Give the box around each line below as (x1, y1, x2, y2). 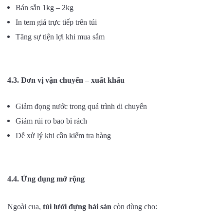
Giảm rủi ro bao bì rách (16, 116, 87, 125)
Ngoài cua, (7, 202, 43, 211)
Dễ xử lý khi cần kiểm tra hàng (16, 131, 111, 140)
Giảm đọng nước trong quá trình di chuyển (16, 102, 147, 110)
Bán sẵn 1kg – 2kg (16, 3, 73, 12)
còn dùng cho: (111, 202, 157, 211)
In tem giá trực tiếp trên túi (16, 18, 97, 26)
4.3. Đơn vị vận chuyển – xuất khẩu (7, 75, 125, 84)
